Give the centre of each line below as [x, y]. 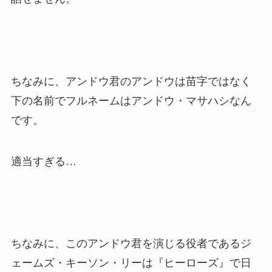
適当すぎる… [43, 161]
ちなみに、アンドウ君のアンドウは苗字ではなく [131, 81]
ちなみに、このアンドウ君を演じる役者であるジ [131, 244]
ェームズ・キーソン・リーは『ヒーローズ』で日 [131, 263]
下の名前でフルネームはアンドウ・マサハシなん [131, 100]
